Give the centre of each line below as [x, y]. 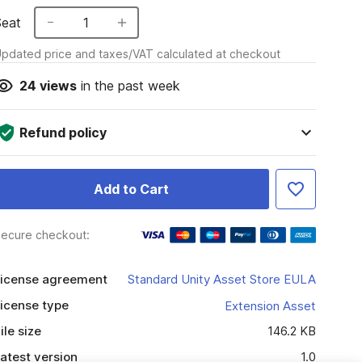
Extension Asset [270, 305]
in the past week [128, 86]
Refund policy [63, 133]
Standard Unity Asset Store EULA [221, 279]
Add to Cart [131, 189]
